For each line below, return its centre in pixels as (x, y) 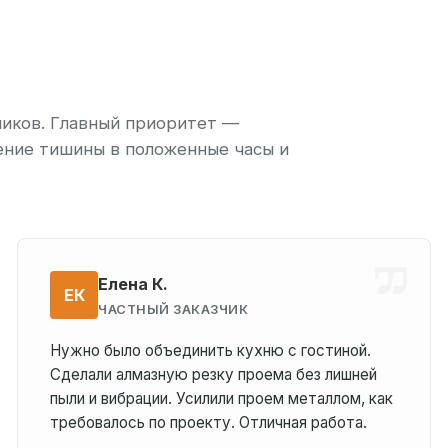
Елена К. (133, 283)
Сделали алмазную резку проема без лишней (214, 374)
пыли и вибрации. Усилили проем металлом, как (222, 398)
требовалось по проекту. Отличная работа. (209, 422)
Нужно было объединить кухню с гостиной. (211, 350)
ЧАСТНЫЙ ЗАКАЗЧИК (173, 309)
